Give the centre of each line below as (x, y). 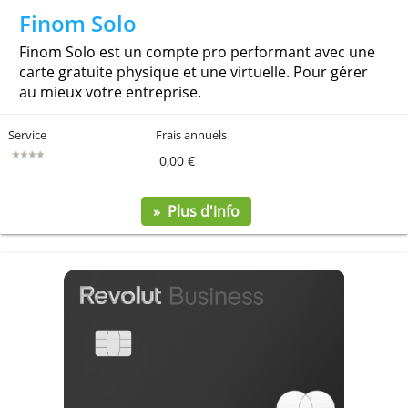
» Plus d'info (223, 352)
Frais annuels (219, 265)
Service (33, 265)
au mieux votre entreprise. (125, 216)
